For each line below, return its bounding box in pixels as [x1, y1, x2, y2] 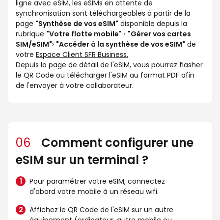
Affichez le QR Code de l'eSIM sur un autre [29, 204, 173, 215]
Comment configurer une [38, 134, 193, 151]
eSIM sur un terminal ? [16, 151, 148, 168]
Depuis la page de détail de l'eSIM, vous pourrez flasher [16, 59, 203, 70]
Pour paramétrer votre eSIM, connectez [29, 176, 165, 186]
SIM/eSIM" [16, 39, 52, 49]
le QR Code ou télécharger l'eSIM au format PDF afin [16, 70, 194, 80]
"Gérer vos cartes [128, 28, 191, 39]
